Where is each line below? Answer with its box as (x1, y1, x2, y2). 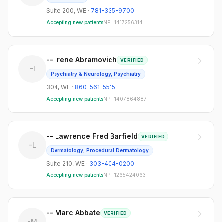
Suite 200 (46, 7, 74, 14)
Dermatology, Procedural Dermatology (51, 147, 149, 153)
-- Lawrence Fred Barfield (46, 132, 138, 140)
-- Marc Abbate (46, 208, 100, 217)
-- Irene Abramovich (46, 55, 117, 64)
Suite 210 (46, 160, 72, 167)
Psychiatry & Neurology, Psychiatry (51, 71, 141, 77)
